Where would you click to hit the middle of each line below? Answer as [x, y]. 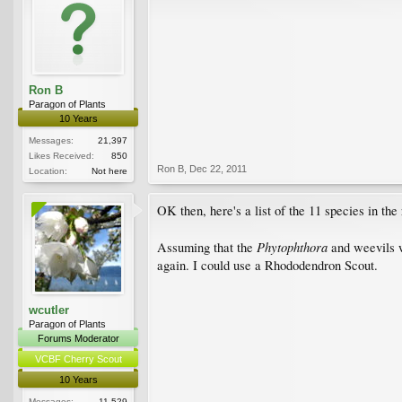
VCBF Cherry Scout [78, 358]
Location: [48, 170]
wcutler [49, 310]
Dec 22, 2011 [218, 168]
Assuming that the [207, 247]
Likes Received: [61, 155]
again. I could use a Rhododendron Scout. [267, 265]
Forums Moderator [78, 338]
